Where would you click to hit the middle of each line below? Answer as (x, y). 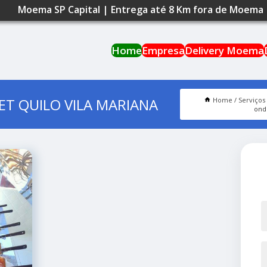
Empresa (163, 50)
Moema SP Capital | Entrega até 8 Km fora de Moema (141, 9)
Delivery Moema (224, 50)
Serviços (252, 100)
